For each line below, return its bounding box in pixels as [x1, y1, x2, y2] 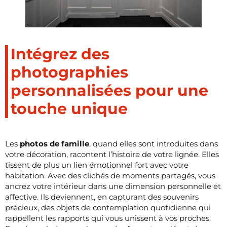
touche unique [11, 99, 128, 118]
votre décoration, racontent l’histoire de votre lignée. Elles [5, 149, 219, 159]
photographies [11, 62, 128, 82]
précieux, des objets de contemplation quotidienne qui [5, 202, 211, 212]
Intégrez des [11, 44, 109, 63]
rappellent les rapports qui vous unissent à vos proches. [5, 213, 211, 223]
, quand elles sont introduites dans [89, 138, 218, 148]
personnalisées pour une [11, 81, 208, 100]
